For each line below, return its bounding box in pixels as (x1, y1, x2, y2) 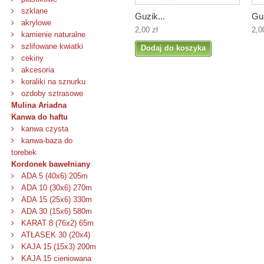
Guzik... (135, 11, 165, 21)
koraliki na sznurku (19, 77, 85, 86)
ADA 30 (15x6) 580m (19, 207, 92, 216)
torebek (11, 148, 37, 157)
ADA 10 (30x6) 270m (19, 183, 92, 192)
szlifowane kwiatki (19, 42, 83, 51)
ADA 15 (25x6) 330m (19, 195, 92, 204)
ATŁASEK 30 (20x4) (19, 230, 90, 239)
